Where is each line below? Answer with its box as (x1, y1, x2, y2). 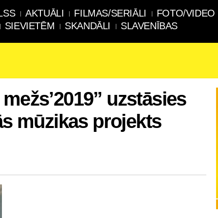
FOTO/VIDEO (156, 8, 215, 18)
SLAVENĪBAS (121, 20, 178, 31)
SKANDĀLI (65, 20, 111, 31)
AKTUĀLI (25, 8, 64, 18)
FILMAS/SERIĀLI (74, 8, 146, 18)
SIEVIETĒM (4, 20, 55, 31)
